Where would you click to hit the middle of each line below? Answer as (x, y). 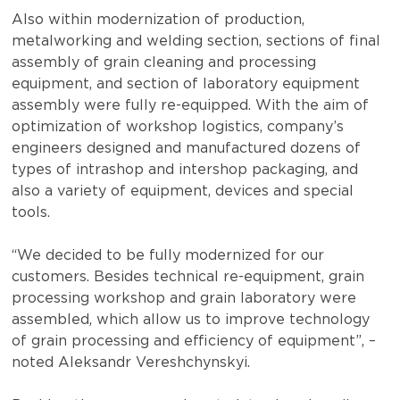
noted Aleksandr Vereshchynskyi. (131, 362)
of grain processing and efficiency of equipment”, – (194, 341)
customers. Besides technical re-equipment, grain (188, 277)
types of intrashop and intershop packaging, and (185, 170)
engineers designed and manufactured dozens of (187, 148)
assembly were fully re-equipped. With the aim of (191, 105)
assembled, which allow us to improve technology (191, 320)
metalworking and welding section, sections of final (196, 41)
